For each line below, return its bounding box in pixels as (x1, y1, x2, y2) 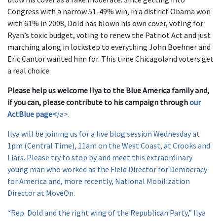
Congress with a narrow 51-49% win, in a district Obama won (7, 6, 211, 16)
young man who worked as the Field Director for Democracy (7, 164, 207, 174)
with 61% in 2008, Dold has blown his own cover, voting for (7, 18, 203, 28)
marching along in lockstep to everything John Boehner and (7, 42, 211, 52)
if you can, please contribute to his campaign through (7, 97, 189, 107)
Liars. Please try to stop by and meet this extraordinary (7, 152, 192, 162)
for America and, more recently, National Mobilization (7, 176, 190, 186)
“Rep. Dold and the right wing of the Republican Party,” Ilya (7, 208, 206, 218)
